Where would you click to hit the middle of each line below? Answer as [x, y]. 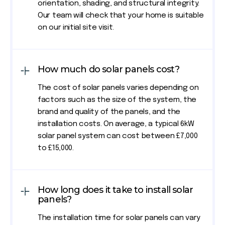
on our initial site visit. [76, 28]
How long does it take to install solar [116, 190]
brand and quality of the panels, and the [109, 112]
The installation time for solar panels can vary [119, 218]
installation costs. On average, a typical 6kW [116, 124]
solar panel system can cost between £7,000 [118, 136]
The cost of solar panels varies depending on [118, 88]
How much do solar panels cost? [108, 70]
